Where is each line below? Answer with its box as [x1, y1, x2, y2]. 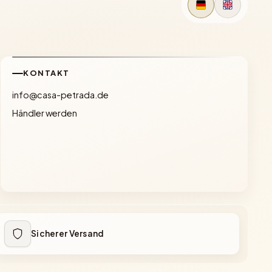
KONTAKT [23, 68, 70, 78]
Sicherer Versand [31, 228, 104, 239]
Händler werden [12, 107, 78, 119]
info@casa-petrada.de [12, 89, 109, 100]
